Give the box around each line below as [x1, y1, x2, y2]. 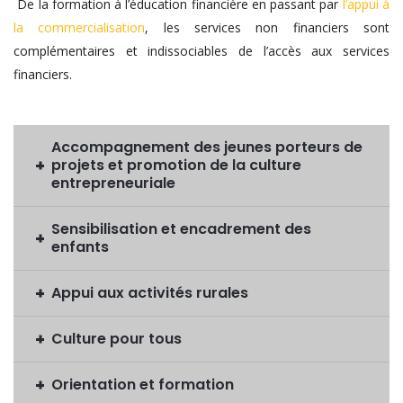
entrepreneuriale [51, 173, 175, 193]
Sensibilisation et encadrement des [51, 219, 311, 239]
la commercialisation [13, 19, 146, 36]
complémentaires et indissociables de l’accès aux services [13, 42, 390, 59]
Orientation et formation [51, 374, 234, 395]
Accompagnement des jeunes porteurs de [51, 137, 363, 157]
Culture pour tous [51, 328, 182, 349]
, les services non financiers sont [145, 19, 390, 36]
